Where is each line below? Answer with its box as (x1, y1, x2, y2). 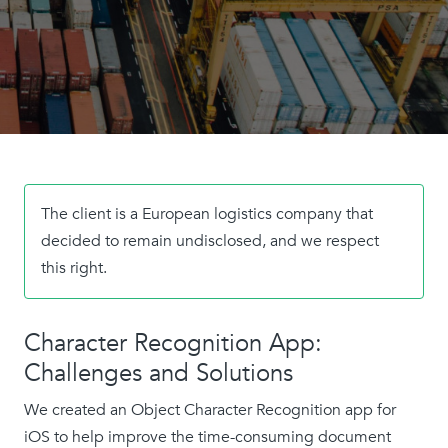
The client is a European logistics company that (41, 203, 373, 225)
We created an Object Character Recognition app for (24, 399, 396, 421)
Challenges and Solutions (24, 357, 293, 390)
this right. (41, 257, 107, 279)
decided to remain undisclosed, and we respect (41, 230, 379, 252)
